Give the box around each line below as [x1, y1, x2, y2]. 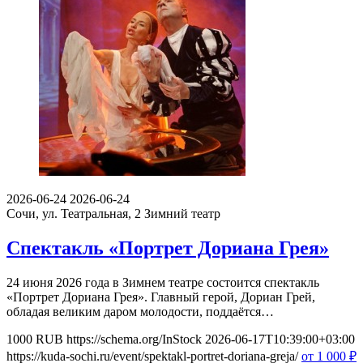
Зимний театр [144, 206, 220, 220]
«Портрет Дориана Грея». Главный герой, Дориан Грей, [6, 289, 315, 304]
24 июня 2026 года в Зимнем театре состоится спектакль [6, 275, 319, 289]
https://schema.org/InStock [66, 331, 202, 346]
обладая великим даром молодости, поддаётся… [6, 304, 274, 318]
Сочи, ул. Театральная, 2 [6, 206, 144, 220]
